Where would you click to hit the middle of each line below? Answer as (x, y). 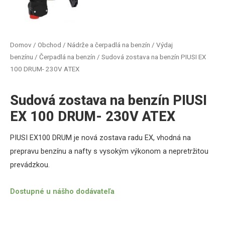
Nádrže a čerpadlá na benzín (109, 45)
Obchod (49, 45)
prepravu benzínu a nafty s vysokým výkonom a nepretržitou (109, 151)
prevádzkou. (30, 165)
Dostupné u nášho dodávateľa (62, 191)
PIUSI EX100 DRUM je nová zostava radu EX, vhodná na (100, 138)
